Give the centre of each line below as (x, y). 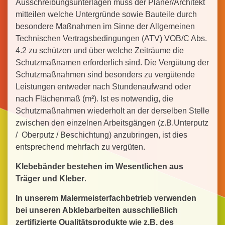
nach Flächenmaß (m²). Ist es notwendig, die (94, 99)
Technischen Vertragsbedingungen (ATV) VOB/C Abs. (111, 38)
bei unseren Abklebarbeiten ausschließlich (97, 210)
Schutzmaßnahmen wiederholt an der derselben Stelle (113, 111)
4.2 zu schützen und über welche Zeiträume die (100, 50)
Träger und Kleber (50, 179)
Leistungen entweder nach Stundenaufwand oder (103, 87)
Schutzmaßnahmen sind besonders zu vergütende (105, 75)
